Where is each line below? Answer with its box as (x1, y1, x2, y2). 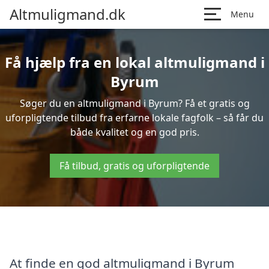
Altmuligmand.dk (10, 4, 125, 24)
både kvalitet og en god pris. (70, 125, 199, 139)
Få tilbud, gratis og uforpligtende (59, 159, 210, 172)
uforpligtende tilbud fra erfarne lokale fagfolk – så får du (5, 111, 264, 124)
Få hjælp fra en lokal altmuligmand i (4, 52, 265, 72)
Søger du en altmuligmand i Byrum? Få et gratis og (19, 97, 250, 110)
